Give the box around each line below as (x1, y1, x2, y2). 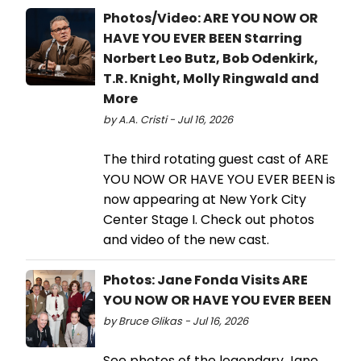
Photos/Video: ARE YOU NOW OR (103, 9, 318, 28)
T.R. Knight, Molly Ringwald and (103, 69, 319, 89)
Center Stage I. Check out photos (103, 210, 314, 230)
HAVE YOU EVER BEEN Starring (103, 29, 302, 48)
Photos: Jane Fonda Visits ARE (103, 271, 308, 290)
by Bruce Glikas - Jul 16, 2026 (103, 314, 248, 329)
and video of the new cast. (103, 230, 269, 250)
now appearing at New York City (103, 190, 306, 210)
